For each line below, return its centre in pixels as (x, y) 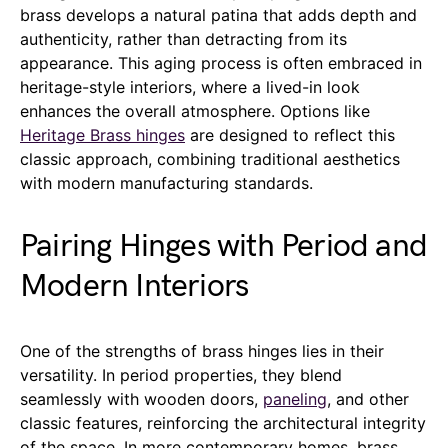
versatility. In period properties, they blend (181, 375)
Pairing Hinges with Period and (224, 247)
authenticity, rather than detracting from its (183, 39)
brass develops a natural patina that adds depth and (218, 15)
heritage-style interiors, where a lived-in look (190, 87)
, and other (368, 399)
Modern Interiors (134, 287)
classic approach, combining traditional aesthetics (210, 159)
